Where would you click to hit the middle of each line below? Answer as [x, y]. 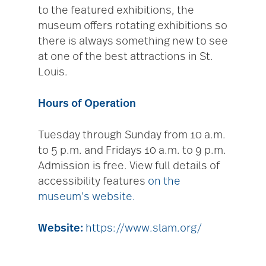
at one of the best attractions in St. [126, 57]
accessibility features [93, 181]
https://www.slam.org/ [144, 228]
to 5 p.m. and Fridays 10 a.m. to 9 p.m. [132, 151]
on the [164, 181]
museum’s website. [87, 197]
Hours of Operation [87, 104]
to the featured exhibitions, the [116, 10]
